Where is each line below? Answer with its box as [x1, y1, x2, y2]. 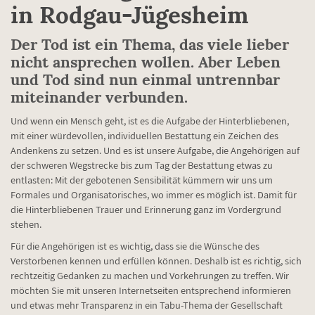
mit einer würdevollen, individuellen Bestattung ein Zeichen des [11, 128, 278, 142]
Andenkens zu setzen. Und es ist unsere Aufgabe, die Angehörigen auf [11, 143, 300, 157]
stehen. [11, 217, 41, 231]
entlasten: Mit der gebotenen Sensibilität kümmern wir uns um [11, 172, 273, 186]
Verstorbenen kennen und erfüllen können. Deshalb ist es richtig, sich [11, 253, 302, 267]
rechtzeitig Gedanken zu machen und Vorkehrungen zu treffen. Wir [11, 268, 289, 282]
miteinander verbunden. [11, 86, 188, 107]
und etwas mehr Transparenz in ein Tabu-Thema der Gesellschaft [11, 297, 283, 311]
